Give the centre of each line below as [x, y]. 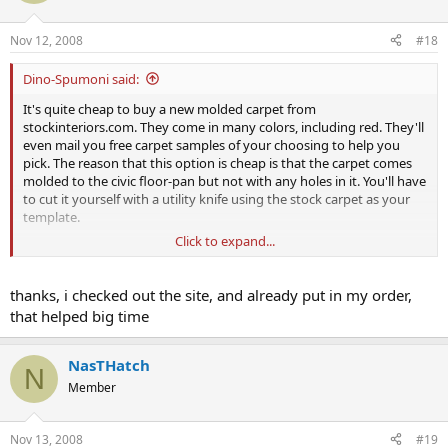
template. [51, 216]
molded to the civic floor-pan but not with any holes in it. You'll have [224, 180]
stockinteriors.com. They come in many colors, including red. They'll [223, 126]
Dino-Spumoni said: [81, 78]
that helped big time [79, 316]
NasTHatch [109, 365]
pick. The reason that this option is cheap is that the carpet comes [217, 162]
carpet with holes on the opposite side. [138, 270]
